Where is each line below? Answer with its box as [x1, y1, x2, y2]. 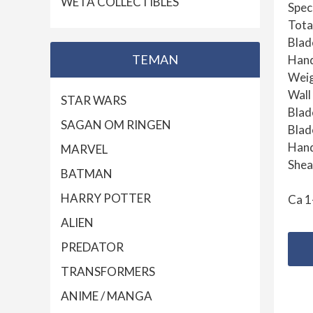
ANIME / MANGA [61, 289, 152, 304]
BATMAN [61, 166, 112, 182]
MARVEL [61, 142, 108, 157]
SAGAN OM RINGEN [61, 117, 171, 133]
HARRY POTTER [61, 191, 151, 206]
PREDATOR [61, 240, 124, 255]
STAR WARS [61, 93, 126, 108]
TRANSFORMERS [61, 264, 155, 279]
